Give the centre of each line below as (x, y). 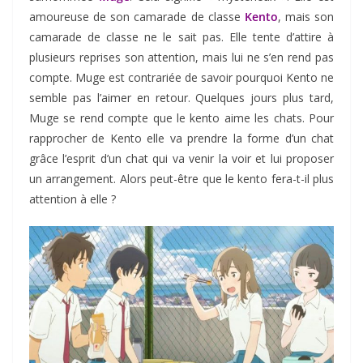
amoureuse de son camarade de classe (137, 16)
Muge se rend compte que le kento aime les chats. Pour (181, 117)
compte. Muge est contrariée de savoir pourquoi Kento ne (181, 77)
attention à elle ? (73, 199)
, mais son (305, 16)
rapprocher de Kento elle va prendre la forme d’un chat (181, 138)
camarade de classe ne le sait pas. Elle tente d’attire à (181, 36)
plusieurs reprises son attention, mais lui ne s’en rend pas (181, 57)
